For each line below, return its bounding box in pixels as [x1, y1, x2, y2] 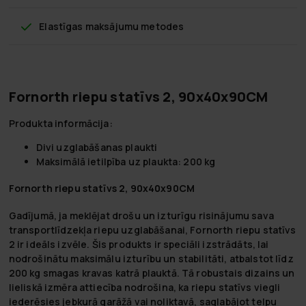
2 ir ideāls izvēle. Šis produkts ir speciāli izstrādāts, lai [8, 237, 269, 251]
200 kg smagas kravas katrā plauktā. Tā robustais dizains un [8, 266, 295, 279]
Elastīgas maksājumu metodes [39, 19, 184, 33]
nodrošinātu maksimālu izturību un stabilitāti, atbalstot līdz [8, 251, 294, 265]
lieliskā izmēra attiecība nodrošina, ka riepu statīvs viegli [8, 280, 281, 294]
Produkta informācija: [8, 116, 113, 130]
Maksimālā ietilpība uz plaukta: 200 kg [36, 154, 216, 168]
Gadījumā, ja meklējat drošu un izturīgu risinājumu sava [8, 208, 274, 222]
